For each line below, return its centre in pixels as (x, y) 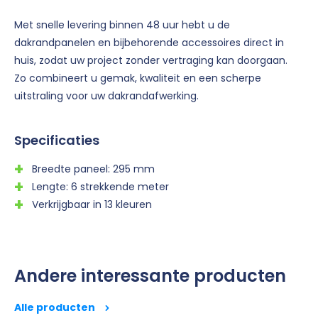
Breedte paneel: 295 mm (93, 169)
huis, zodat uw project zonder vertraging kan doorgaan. (151, 60)
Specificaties (57, 140)
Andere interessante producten (150, 275)
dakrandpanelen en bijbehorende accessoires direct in (149, 42)
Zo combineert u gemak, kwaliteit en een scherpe (138, 78)
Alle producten (56, 307)
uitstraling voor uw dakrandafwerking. (106, 95)
